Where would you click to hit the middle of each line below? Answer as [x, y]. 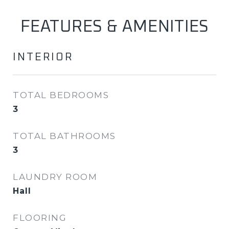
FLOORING [40, 218]
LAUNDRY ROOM [55, 177]
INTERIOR [43, 57]
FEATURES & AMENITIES [114, 27]
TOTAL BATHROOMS [64, 136]
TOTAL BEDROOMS [61, 95]
